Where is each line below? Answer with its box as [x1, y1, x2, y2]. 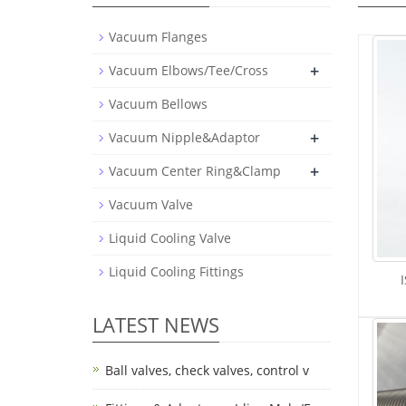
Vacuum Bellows [109, 95, 208, 112]
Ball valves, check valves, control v [105, 362, 309, 379]
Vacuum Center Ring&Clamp [109, 162, 281, 179]
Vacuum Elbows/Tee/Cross [109, 62, 268, 79]
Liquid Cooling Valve [109, 229, 231, 246]
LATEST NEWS [92, 311, 219, 338]
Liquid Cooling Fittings [109, 263, 244, 280]
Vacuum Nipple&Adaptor [109, 129, 260, 146]
